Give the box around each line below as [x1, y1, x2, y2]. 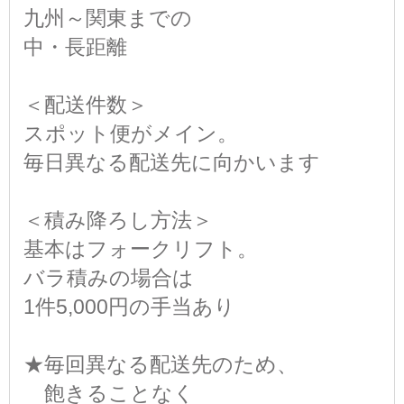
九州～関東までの [23, 5, 192, 30]
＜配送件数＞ [23, 92, 148, 116]
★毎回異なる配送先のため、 [23, 352, 298, 376]
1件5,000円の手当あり [23, 294, 235, 318]
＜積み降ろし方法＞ [23, 207, 213, 232]
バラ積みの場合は [23, 265, 194, 289]
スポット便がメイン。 [23, 121, 238, 145]
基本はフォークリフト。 [23, 236, 258, 261]
